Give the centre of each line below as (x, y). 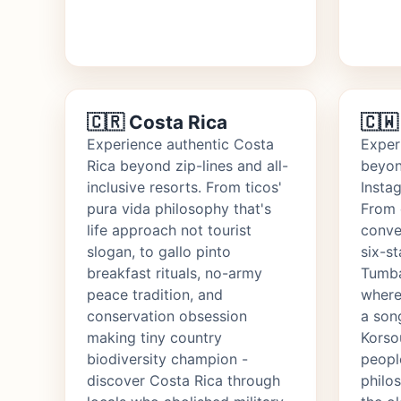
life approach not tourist (169, 230)
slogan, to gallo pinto (159, 252)
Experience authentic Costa (180, 145)
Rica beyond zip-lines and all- (188, 166)
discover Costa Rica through (183, 381)
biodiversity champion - (167, 359)
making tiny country (154, 338)
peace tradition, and (155, 295)
